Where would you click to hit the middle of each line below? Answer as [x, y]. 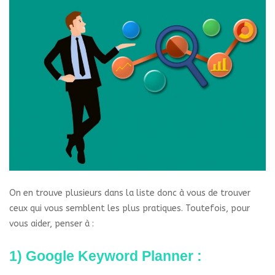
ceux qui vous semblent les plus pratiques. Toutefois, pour [130, 209]
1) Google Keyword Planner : [106, 256]
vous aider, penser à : [52, 224]
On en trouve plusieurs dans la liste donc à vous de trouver [130, 193]
